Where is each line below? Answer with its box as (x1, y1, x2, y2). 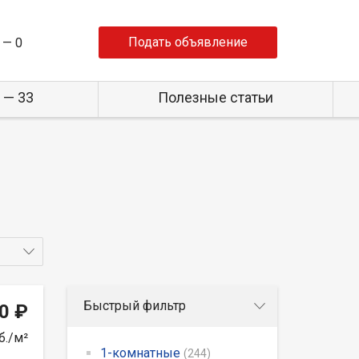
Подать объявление (128, 34, 248, 50)
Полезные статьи (157, 89, 273, 106)
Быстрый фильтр (83, 297, 186, 313)
